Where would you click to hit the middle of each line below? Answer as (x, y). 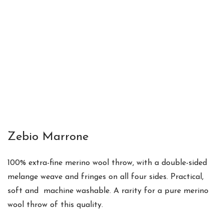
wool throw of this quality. (56, 205)
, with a (147, 163)
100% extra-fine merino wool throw (70, 163)
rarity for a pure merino (165, 191)
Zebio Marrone (48, 137)
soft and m (29, 191)
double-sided (184, 163)
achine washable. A (86, 191)
